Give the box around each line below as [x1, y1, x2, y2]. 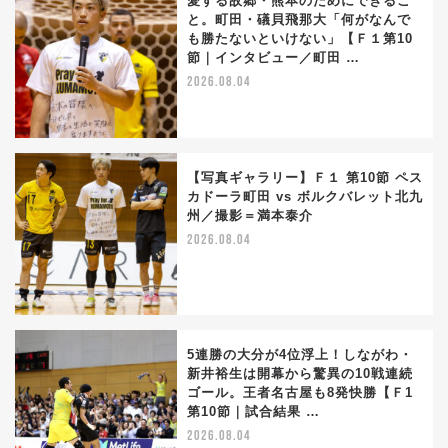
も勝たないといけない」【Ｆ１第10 [187, 30, 413, 46]
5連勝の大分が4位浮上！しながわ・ [187, 346, 413, 362]
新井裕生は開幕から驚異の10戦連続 [187, 365, 413, 381]
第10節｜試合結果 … [187, 403, 320, 419]
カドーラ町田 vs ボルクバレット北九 [187, 188, 423, 204]
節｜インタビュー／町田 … [187, 49, 360, 65]
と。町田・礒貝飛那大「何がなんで [187, 11, 411, 27]
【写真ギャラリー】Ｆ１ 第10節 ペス [187, 169, 423, 185]
